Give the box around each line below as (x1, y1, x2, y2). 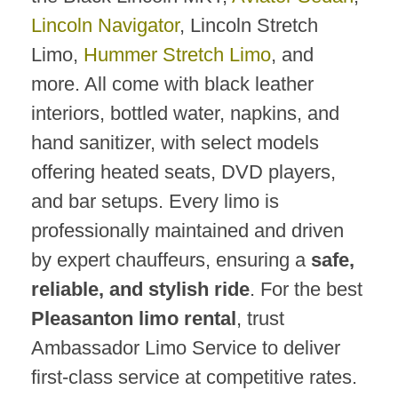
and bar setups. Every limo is (31, 190, 279, 213)
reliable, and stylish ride (31, 278, 250, 301)
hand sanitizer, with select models (31, 131, 319, 155)
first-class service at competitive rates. (31, 366, 357, 389)
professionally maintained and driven (31, 219, 344, 243)
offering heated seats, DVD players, (31, 161, 336, 184)
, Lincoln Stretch (179, 14, 318, 37)
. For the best (250, 278, 362, 301)
